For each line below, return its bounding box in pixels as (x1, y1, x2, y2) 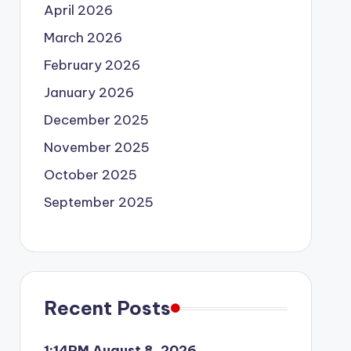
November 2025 (43, 139, 150, 156)
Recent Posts (43, 296, 171, 320)
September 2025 (43, 194, 154, 211)
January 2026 (43, 84, 134, 101)
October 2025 (43, 166, 137, 183)
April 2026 (43, 2, 113, 19)
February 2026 (43, 56, 140, 74)
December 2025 (43, 111, 149, 128)
